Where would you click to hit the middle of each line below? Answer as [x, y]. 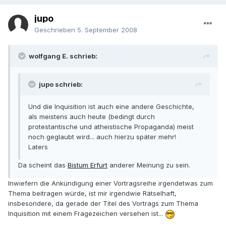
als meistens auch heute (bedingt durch [92, 117]
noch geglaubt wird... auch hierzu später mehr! [102, 137]
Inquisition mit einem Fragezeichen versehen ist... [87, 214]
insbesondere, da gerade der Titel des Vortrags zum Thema [103, 204]
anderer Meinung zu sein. [149, 165]
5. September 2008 [107, 30]
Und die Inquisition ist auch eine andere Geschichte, [111, 107]
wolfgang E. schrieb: [63, 56]
